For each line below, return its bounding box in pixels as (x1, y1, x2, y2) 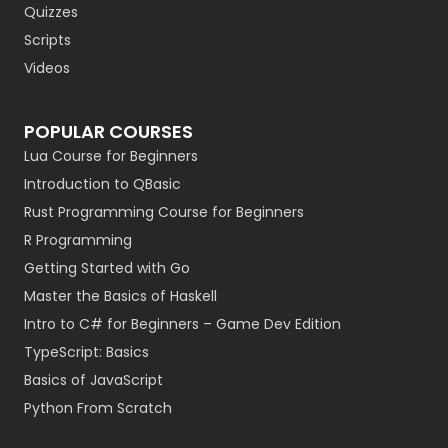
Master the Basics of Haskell (24, 286, 217, 306)
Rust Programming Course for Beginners (24, 202, 304, 222)
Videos (24, 58, 70, 78)
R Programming (24, 230, 132, 250)
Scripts (24, 30, 71, 50)
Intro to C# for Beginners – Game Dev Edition (24, 314, 341, 334)
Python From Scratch (24, 398, 172, 418)
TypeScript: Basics (24, 342, 149, 362)
